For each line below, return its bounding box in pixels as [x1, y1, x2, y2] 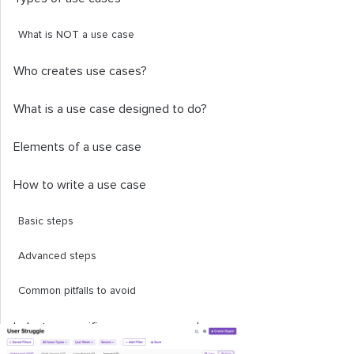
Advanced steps [18, 250, 96, 262]
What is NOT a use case [18, 29, 134, 40]
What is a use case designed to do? [13, 103, 207, 115]
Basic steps [18, 216, 73, 227]
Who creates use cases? [13, 65, 147, 77]
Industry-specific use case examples [13, 321, 213, 333]
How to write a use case [13, 179, 146, 191]
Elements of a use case [13, 141, 141, 153]
